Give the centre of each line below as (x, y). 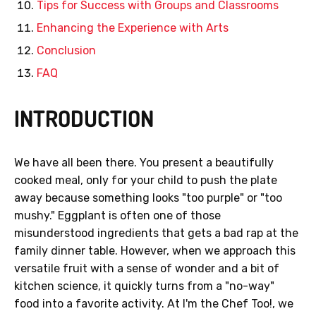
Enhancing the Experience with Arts (133, 28)
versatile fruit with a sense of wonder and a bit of (147, 269)
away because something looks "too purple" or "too (148, 198)
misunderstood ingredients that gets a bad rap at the (156, 233)
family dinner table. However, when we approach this (155, 251)
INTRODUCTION (84, 119)
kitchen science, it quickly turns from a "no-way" (144, 286)
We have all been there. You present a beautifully (144, 163)
